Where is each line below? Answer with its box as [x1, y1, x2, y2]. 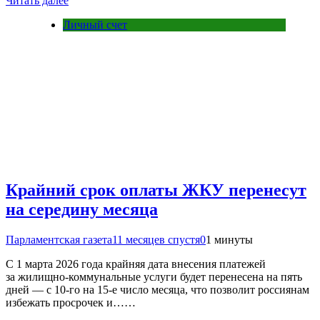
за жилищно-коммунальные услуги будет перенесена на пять [6, 270, 302, 283]
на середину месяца [6, 199, 158, 219]
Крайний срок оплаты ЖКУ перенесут [6, 180, 306, 199]
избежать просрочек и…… [6, 296, 136, 309]
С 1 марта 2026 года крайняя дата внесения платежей [6, 257, 266, 270]
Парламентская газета [6, 233, 112, 246]
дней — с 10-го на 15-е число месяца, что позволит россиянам [6, 283, 309, 296]
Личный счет [63, 19, 127, 31]
